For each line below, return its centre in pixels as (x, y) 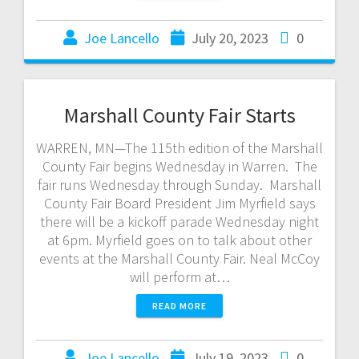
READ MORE (179, 305)
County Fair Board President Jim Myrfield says (179, 203)
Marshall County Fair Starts (179, 115)
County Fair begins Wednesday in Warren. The (179, 166)
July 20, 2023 (230, 38)
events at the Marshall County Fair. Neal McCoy (179, 258)
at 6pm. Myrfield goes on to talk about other (179, 240)
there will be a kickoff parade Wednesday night (179, 221)
